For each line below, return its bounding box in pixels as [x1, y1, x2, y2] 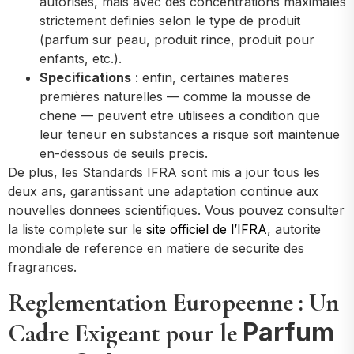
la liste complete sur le [8, 220, 146, 237]
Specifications [40, 69, 131, 85]
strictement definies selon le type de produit [40, 12, 300, 28]
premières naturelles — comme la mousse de [40, 88, 311, 104]
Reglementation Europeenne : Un [8, 286, 339, 318]
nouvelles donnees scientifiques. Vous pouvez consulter [8, 201, 345, 218]
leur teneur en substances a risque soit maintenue [40, 126, 340, 142]
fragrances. [8, 258, 77, 275]
